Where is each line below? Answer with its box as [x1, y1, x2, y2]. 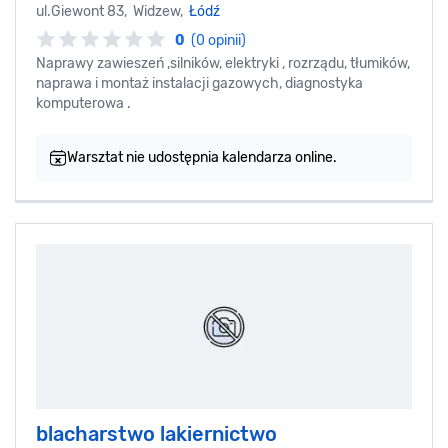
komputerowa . [36, 95, 131, 113]
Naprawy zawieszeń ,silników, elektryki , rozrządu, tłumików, [36, 55, 410, 73]
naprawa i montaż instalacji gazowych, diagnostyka [36, 75, 363, 93]
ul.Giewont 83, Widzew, [36, 3, 189, 21]
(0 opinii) [191, 32, 246, 50]
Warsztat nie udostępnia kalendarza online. [67, 149, 337, 167]
